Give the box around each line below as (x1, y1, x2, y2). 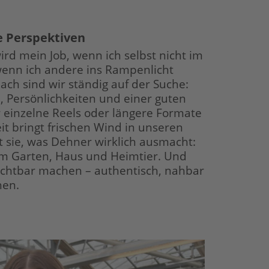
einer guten (124, 89, 186, 106)
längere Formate (112, 104, 202, 121)
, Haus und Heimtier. (49, 147, 161, 164)
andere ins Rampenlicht (44, 61, 174, 77)
